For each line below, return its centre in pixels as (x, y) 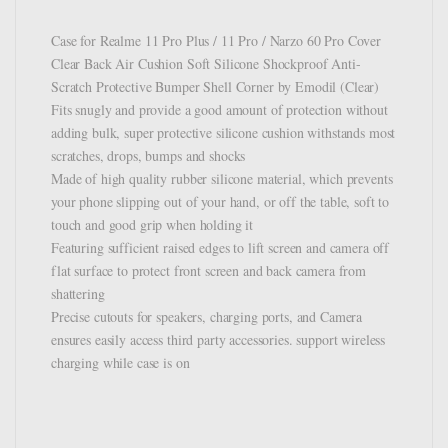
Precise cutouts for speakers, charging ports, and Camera (207, 316)
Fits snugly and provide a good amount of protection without (219, 109)
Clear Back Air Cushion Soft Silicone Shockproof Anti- (206, 63)
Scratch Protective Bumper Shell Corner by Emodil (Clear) (215, 86)
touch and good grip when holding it (152, 224)
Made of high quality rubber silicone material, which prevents (222, 178)
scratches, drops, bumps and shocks (148, 155)
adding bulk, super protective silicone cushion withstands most (223, 132)
